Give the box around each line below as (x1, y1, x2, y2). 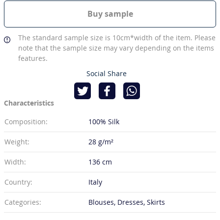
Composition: (4, 117, 50, 127)
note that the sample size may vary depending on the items (18, 43, 215, 53)
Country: (4, 177, 32, 187)
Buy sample (87, 8, 133, 20)
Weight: (4, 137, 29, 147)
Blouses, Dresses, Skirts (88, 197, 165, 207)
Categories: (4, 197, 41, 207)
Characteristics (4, 98, 54, 108)
